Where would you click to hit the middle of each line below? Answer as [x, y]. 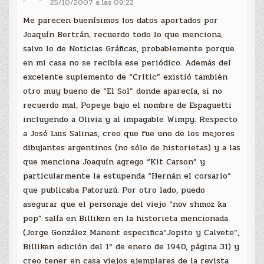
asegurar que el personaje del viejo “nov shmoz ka [125, 204]
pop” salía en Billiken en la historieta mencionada [126, 219]
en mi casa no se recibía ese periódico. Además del [127, 63]
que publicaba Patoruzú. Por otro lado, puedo [114, 190]
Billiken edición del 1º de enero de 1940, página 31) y [131, 247]
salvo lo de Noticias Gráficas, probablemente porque [129, 49]
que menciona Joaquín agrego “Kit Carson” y [114, 162]
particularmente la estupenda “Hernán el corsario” [127, 176]
